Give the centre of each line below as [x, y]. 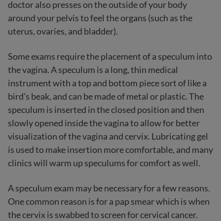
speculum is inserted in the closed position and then [106, 110]
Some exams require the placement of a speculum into [110, 56]
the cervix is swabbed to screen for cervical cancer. [103, 215]
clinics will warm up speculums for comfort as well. [106, 163]
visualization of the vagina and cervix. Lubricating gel [108, 136]
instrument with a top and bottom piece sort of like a [107, 83]
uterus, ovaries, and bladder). [63, 31]
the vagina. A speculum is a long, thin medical [93, 70]
